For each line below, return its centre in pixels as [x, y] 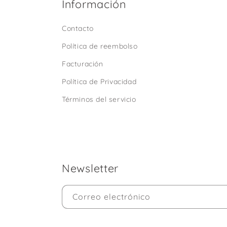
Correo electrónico [111, 197]
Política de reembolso [100, 46]
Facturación [83, 64]
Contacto [78, 28]
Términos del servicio [99, 99]
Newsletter [90, 168]
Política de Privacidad [99, 82]
